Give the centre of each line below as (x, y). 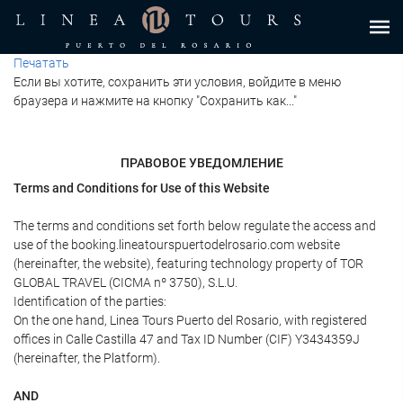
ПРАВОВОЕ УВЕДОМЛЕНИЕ (201, 162)
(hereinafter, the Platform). (87, 358)
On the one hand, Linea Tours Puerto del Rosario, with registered (190, 320)
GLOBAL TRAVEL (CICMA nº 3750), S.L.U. (125, 282)
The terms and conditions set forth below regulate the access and (195, 226)
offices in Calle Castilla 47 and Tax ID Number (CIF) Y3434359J (187, 339)
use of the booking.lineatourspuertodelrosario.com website (177, 245)
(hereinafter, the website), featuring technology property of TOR (188, 264)
